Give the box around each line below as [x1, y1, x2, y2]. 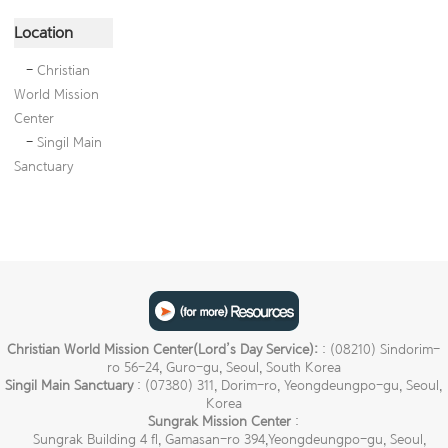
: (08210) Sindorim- [322, 341, 441, 357]
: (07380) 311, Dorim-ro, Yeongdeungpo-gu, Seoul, [133, 377, 443, 393]
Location [14, 24, 74, 42]
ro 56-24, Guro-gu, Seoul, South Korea [106, 359, 341, 375]
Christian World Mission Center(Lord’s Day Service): [7, 341, 323, 357]
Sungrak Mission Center [148, 413, 292, 429]
